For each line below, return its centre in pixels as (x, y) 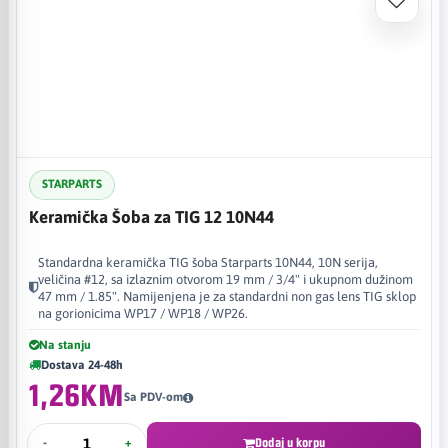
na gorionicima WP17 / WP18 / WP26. (143, 313)
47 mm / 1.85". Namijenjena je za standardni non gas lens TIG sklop (227, 296)
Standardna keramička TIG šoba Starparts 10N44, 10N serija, (208, 262)
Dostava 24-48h (82, 364)
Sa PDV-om (153, 397)
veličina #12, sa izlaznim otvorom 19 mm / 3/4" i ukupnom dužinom (225, 279)
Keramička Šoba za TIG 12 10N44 (151, 216)
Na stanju (65, 344)
